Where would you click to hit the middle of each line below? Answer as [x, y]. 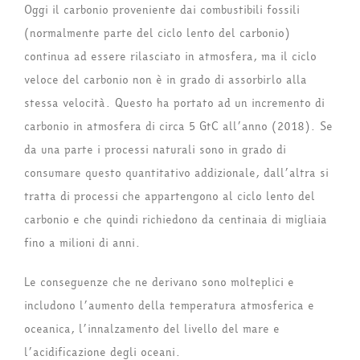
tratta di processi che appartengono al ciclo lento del [170, 197]
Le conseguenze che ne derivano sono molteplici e [159, 283]
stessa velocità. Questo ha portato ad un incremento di [174, 104]
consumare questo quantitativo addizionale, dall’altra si [176, 174]
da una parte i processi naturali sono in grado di [155, 150]
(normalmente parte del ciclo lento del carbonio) [157, 34]
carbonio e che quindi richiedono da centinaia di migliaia [176, 220]
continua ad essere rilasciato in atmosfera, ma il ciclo [170, 57]
